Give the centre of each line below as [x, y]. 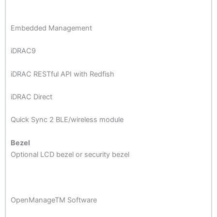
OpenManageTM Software [54, 200]
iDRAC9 [23, 51]
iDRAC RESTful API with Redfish [62, 74]
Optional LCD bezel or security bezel [70, 154]
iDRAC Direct [31, 97]
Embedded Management [51, 28]
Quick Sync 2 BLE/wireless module [67, 120]
